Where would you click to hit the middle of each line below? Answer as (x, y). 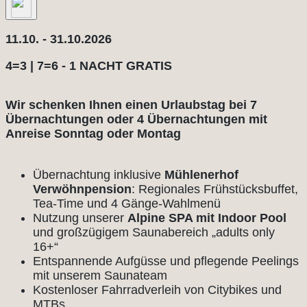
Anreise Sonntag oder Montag (93, 134)
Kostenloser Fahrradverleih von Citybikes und (157, 290)
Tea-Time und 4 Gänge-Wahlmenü (127, 204)
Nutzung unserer (80, 218)
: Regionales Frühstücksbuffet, (215, 189)
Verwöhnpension (82, 189)
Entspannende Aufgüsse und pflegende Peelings (166, 261)
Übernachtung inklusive (99, 175)
